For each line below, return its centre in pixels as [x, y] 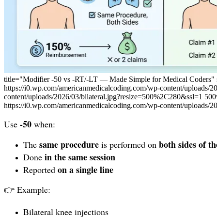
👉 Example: [27, 190]
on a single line [85, 170]
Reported [40, 170]
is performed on [129, 145]
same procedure [69, 145]
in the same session [80, 157]
